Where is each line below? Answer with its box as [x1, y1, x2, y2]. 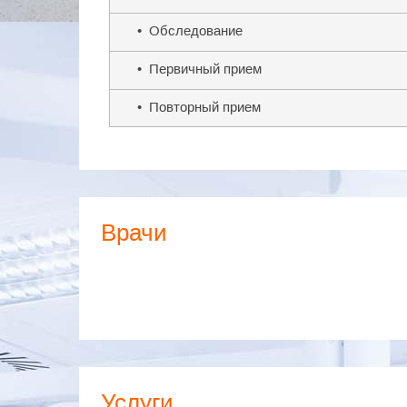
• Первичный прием [137, 61, 262, 76]
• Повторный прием [137, 99, 261, 114]
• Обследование [137, 23, 243, 38]
